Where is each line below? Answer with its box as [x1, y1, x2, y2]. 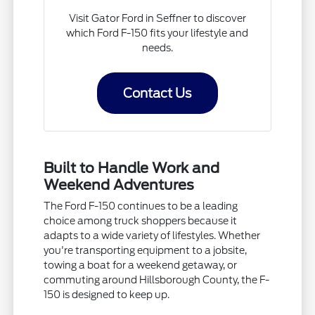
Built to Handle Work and [44, 159, 220, 176]
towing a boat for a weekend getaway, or [44, 259, 238, 271]
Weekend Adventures [44, 176, 195, 193]
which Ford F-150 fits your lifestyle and [66, 27, 249, 39]
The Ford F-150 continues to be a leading [44, 200, 238, 212]
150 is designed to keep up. [44, 288, 170, 300]
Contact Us [123, 85, 192, 101]
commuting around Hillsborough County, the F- [44, 274, 270, 285]
